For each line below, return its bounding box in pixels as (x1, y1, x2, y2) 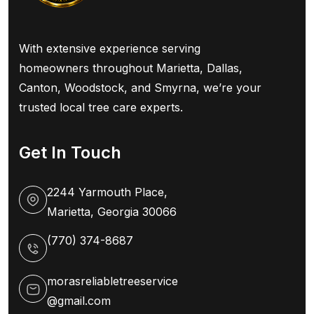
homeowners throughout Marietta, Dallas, (19, 60, 243, 75)
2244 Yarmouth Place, (47, 184, 168, 199)
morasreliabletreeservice (47, 274, 178, 289)
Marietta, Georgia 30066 (47, 204, 177, 219)
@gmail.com (47, 294, 111, 308)
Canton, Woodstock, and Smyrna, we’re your (19, 80, 261, 95)
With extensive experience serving (19, 41, 200, 55)
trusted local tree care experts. (19, 100, 183, 114)
